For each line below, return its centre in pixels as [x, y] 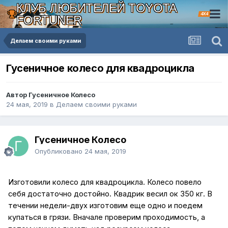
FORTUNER [49, 20]
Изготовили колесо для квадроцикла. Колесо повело [105, 182]
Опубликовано [60, 151]
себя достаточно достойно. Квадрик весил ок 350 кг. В [110, 194]
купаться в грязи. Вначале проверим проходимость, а [107, 218]
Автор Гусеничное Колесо [51, 95]
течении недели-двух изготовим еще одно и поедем [105, 206]
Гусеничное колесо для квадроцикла [100, 68]
